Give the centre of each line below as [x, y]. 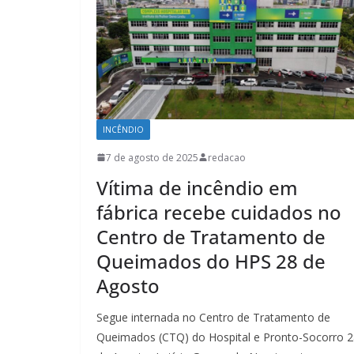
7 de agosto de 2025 [152, 157]
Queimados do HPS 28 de [211, 261]
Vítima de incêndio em [197, 187]
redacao [227, 157]
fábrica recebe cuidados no [219, 212]
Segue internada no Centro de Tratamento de [213, 317]
